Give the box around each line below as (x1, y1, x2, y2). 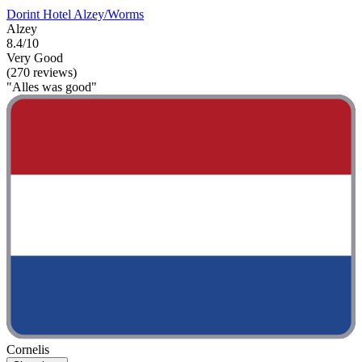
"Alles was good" (6, 80, 97, 95)
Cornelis (6, 342, 49, 356)
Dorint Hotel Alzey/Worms (6, 7, 144, 22)
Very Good (6, 51, 63, 65)
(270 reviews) (6, 65, 77, 80)
